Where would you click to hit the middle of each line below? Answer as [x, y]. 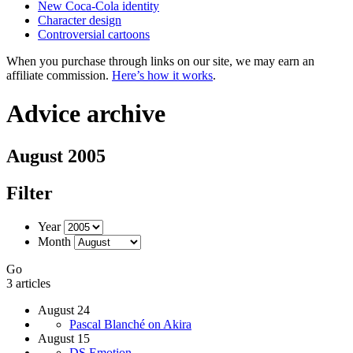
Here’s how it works [162, 75]
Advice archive [86, 114]
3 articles [28, 283]
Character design [80, 20]
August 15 [64, 338]
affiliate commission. [59, 75]
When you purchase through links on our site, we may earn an [160, 61]
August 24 [64, 310]
